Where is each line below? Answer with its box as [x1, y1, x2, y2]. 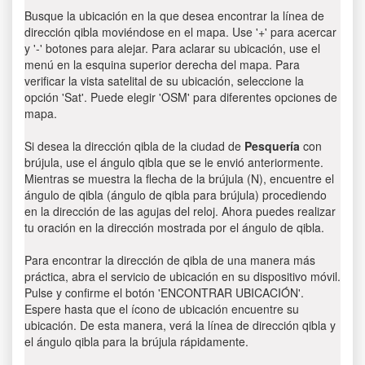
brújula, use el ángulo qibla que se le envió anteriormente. [24, 154, 323, 170]
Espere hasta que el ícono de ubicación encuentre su [24, 301, 299, 317]
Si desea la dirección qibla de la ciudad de [24, 138, 244, 154]
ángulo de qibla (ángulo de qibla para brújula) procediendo [24, 187, 327, 203]
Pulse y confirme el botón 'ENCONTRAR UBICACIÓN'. [24, 284, 304, 301]
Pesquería [244, 138, 300, 154]
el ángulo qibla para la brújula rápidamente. [24, 333, 248, 350]
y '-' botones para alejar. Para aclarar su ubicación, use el [24, 40, 320, 56]
